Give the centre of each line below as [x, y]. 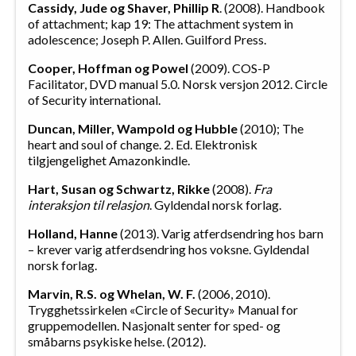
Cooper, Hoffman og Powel [108, 68]
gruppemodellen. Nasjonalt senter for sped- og [154, 326]
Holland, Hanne [73, 234]
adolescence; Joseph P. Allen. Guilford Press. [147, 40]
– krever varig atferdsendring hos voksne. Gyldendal [168, 250]
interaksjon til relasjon [89, 205]
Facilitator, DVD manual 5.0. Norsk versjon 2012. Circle [178, 84]
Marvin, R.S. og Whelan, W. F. [112, 294]
